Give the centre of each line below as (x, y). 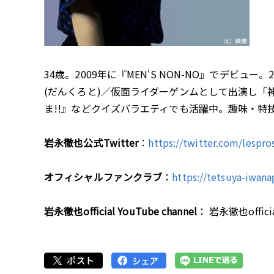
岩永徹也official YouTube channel (120, 211)
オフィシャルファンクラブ (103, 176)
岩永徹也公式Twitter (91, 142)
